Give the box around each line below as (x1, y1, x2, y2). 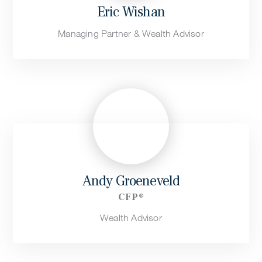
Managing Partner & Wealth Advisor (58, 27, 204, 39)
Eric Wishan (96, 2, 166, 21)
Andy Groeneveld (82, 171, 180, 190)
